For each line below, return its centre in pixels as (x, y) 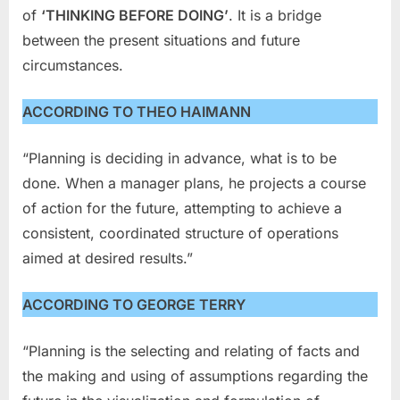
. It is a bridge (275, 15)
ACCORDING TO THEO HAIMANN (137, 111)
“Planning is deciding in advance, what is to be (179, 158)
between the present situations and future (161, 40)
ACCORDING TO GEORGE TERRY (134, 304)
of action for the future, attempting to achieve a (182, 208)
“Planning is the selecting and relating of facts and (191, 350)
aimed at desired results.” (108, 258)
